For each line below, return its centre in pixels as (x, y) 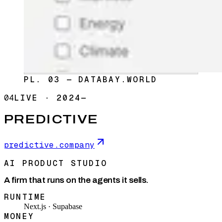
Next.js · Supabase (53, 206)
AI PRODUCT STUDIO (56, 163)
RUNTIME (25, 197)
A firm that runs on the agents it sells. (76, 180)
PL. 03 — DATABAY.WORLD (91, 79)
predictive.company (49, 145)
